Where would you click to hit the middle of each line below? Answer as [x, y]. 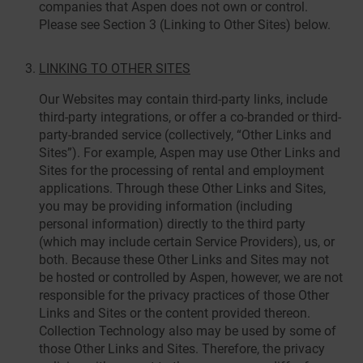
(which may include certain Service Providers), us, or [187, 242]
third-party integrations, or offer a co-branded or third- [190, 117]
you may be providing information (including [166, 206]
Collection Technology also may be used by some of [188, 331]
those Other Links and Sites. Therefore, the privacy [182, 349]
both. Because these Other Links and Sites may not [184, 260]
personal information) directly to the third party [172, 224]
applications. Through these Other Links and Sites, [182, 188]
